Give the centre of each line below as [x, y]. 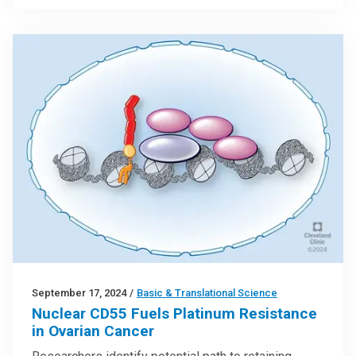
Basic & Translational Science [207, 293]
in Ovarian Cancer [93, 331]
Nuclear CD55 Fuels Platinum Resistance [174, 314]
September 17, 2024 [79, 293]
